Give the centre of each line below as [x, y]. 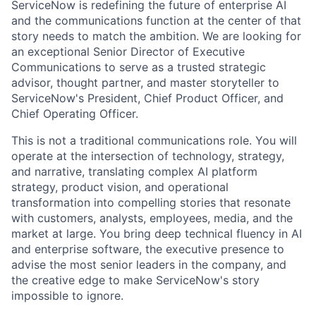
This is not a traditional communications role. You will [154, 140]
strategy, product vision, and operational [120, 187]
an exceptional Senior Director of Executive [128, 51]
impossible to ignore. [67, 295]
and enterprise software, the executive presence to [148, 249]
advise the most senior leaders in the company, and [149, 264]
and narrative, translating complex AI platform [134, 171]
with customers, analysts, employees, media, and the [152, 218]
